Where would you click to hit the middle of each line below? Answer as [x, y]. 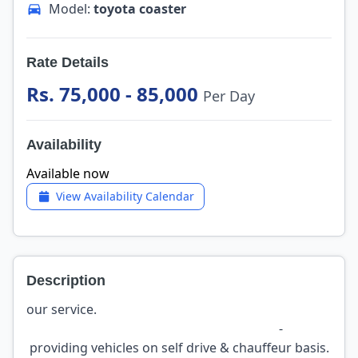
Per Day [229, 96]
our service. [177, 309]
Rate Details [68, 62]
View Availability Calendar [125, 196]
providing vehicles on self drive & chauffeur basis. [178, 348]
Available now [68, 173]
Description [66, 280]
